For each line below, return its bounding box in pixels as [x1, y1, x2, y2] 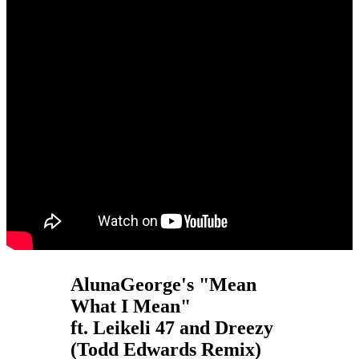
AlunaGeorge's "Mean [71, 273, 256, 295]
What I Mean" [71, 295, 191, 317]
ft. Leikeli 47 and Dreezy [71, 317, 273, 338]
